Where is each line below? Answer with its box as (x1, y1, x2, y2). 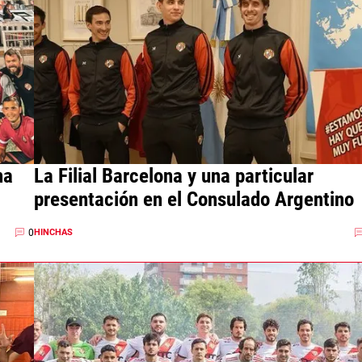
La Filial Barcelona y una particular (33, 164, 314, 187)
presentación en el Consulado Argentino (33, 187, 354, 211)
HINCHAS (33, 227, 73, 238)
